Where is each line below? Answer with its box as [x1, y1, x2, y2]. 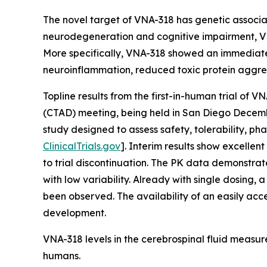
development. [43, 207, 106, 219]
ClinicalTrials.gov [43, 140, 120, 152]
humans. [43, 250, 85, 262]
